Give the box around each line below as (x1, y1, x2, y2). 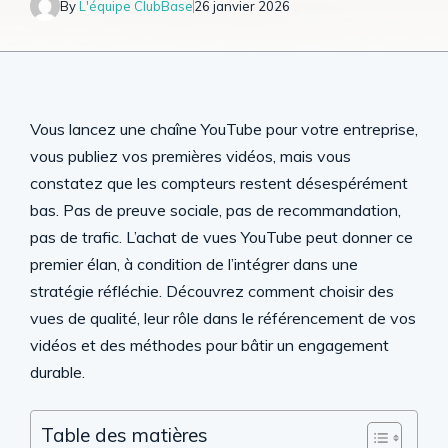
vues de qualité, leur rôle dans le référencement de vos (30, 308, 416, 328)
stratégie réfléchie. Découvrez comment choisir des (30, 281, 394, 301)
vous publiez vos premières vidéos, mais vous (30, 146, 351, 166)
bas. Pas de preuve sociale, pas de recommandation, (30, 200, 401, 220)
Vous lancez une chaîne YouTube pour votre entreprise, (30, 119, 418, 139)
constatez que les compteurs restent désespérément (30, 173, 408, 193)
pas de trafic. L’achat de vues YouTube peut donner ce (30, 227, 413, 247)
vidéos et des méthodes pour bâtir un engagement (30, 335, 389, 355)
